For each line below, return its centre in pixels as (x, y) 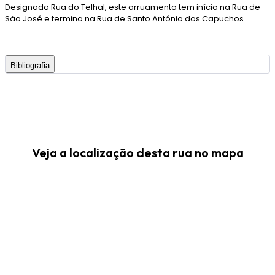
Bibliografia (30, 65)
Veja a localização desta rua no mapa (137, 153)
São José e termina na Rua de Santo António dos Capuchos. (125, 18)
